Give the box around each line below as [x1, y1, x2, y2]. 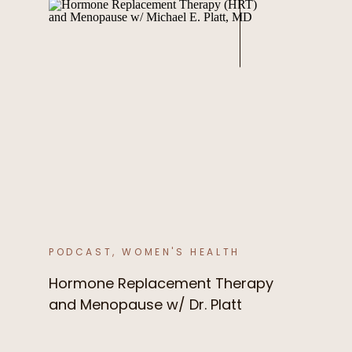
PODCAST [49, 245, 113, 258]
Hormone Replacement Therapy [49, 273, 273, 293]
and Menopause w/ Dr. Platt [49, 295, 242, 314]
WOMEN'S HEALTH [122, 245, 240, 258]
